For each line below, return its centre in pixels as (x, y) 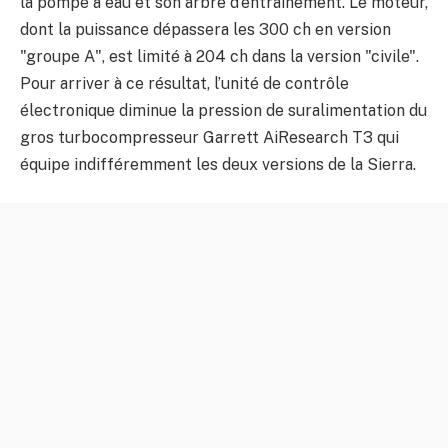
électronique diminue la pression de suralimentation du (223, 111)
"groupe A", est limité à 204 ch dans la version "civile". (219, 57)
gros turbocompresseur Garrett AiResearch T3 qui (209, 138)
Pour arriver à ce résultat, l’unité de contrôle (184, 84)
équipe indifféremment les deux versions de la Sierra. (218, 165)
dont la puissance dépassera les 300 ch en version (205, 30)
